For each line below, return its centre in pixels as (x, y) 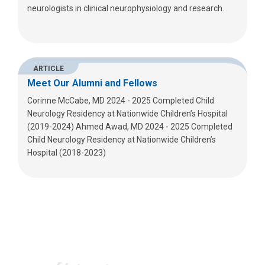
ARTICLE (48, 69)
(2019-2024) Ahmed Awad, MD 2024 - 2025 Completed (130, 127)
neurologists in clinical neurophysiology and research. (126, 9)
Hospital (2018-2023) (67, 153)
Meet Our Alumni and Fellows (92, 83)
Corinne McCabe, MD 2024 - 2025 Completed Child (121, 101)
